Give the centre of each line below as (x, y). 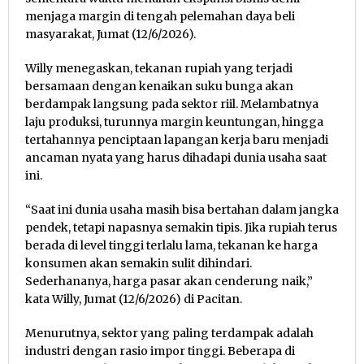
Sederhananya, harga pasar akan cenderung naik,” (169, 282)
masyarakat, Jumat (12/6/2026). (110, 35)
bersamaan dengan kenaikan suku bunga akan (159, 87)
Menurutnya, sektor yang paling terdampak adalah (169, 334)
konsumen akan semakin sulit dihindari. (139, 264)
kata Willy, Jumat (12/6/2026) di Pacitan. (134, 299)
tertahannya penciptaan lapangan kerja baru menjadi (177, 140)
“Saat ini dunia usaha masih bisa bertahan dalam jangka (182, 210)
